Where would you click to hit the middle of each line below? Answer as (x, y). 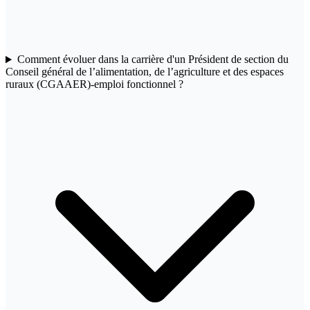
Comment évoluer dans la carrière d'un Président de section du (153, 60)
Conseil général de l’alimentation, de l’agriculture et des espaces (145, 72)
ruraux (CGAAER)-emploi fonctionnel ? (94, 84)
